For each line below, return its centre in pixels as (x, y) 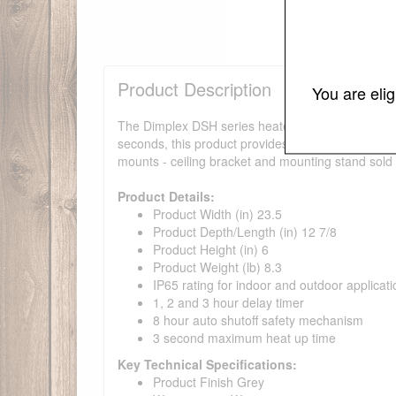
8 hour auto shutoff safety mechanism (258, 320)
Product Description (194, 89)
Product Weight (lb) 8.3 (217, 267)
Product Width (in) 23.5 (217, 214)
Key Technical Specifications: (207, 365)
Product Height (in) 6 (211, 250)
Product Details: (166, 197)
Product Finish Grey (209, 382)
